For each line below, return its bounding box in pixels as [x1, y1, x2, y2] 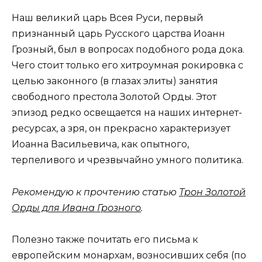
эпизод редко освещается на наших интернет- [12, 107, 242, 119]
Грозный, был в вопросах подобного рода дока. [12, 44, 244, 56]
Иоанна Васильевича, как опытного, [12, 139, 189, 150]
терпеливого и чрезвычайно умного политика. [12, 154, 243, 166]
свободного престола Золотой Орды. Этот [12, 91, 216, 103]
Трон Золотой [179, 186, 246, 198]
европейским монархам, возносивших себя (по [12, 249, 246, 261]
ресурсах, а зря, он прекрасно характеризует [12, 123, 230, 135]
